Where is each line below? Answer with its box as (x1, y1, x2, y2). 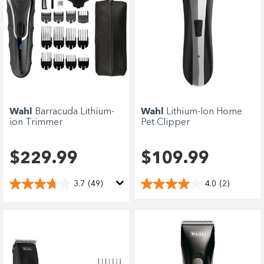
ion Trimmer (9, 117, 62, 127)
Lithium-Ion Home (166, 107, 242, 117)
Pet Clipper (141, 117, 190, 127)
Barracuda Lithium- (35, 107, 114, 117)
